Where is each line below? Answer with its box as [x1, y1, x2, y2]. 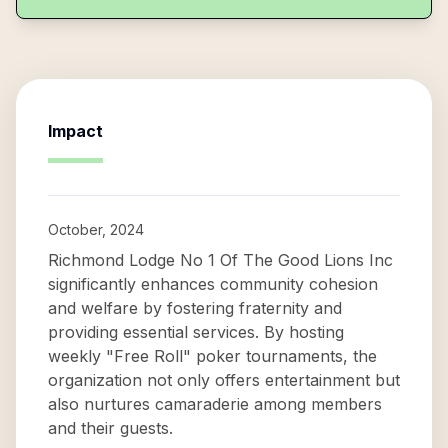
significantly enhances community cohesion [48, 274, 378, 294]
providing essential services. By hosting [48, 322, 344, 342]
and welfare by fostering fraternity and [48, 298, 342, 318]
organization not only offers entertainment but [48, 370, 400, 390]
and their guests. [48, 418, 173, 438]
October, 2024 [48, 221, 144, 238]
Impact [48, 121, 103, 141]
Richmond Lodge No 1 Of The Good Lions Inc [48, 250, 393, 270]
